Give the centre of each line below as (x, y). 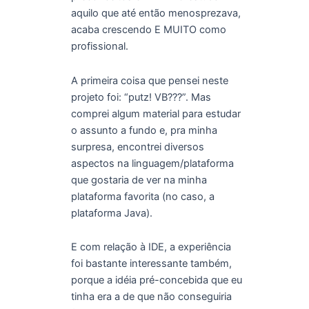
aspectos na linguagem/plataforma (152, 163)
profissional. (99, 47)
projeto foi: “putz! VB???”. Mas (141, 97)
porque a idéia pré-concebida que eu (156, 280)
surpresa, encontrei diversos (137, 147)
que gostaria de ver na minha (139, 180)
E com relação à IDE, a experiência (151, 247)
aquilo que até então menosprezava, (156, 13)
